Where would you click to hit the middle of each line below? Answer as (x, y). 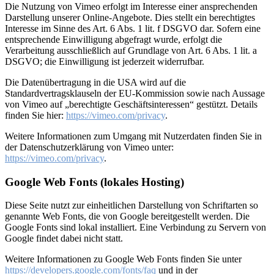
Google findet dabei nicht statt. (64, 239)
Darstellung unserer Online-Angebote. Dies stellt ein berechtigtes (130, 17)
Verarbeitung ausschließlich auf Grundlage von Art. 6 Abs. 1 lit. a (131, 50)
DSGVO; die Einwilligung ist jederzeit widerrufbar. (105, 61)
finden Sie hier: (35, 115)
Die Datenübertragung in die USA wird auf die (95, 82)
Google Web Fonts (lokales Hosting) (94, 182)
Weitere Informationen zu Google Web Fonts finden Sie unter (123, 259)
